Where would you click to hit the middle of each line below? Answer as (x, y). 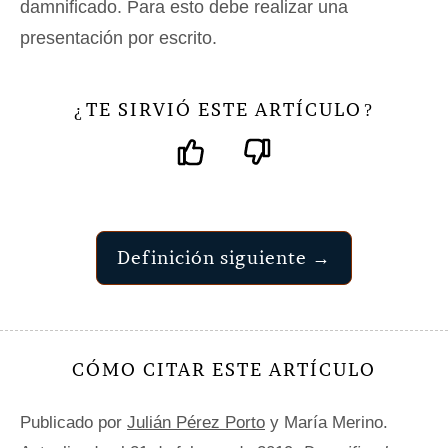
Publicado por (73, 422)
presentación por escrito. (118, 38)
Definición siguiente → (224, 257)
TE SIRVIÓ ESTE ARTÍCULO (224, 109)
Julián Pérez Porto (196, 422)
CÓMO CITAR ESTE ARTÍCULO (224, 369)
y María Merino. (326, 422)
